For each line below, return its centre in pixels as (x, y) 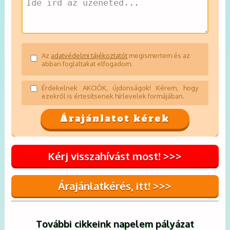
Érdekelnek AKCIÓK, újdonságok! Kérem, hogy (120, 88)
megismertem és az (159, 55)
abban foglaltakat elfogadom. (87, 63)
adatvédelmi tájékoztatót (89, 55)
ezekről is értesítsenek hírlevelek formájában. (113, 96)
